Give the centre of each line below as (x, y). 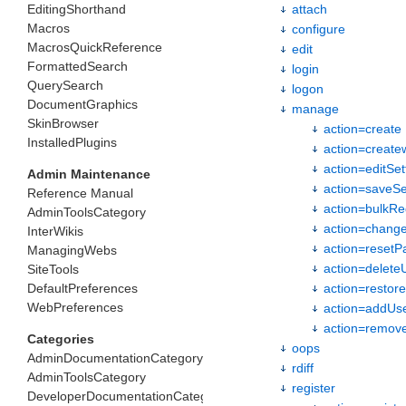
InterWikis (55, 231)
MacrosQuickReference (95, 47)
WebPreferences (75, 307)
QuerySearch (65, 85)
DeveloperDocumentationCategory (126, 396)
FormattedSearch (77, 66)
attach (309, 9)
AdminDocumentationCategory (115, 358)
